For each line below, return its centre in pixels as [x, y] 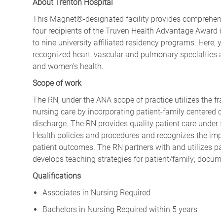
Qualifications [57, 176]
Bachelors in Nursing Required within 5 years [120, 210]
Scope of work [57, 83]
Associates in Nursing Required [96, 193]
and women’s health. [69, 67]
